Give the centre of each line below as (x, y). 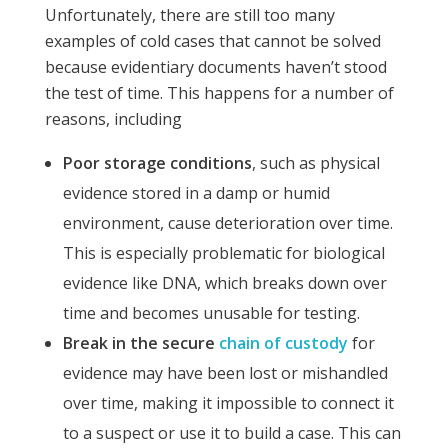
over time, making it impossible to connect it (228, 402)
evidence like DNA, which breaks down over (224, 282)
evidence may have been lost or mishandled (225, 372)
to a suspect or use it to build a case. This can (231, 432)
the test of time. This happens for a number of (219, 92)
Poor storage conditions (157, 162)
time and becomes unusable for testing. (211, 312)
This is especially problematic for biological (223, 252)
